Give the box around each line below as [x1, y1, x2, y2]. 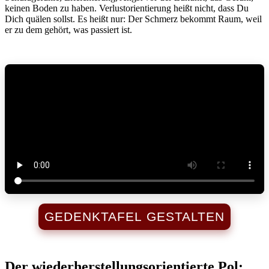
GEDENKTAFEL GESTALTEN [44, 209, 225, 223]
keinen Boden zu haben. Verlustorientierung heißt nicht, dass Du [5, 2, 249, 13]
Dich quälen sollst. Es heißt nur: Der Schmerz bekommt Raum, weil [5, 13, 262, 24]
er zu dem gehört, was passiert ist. [5, 24, 132, 35]
